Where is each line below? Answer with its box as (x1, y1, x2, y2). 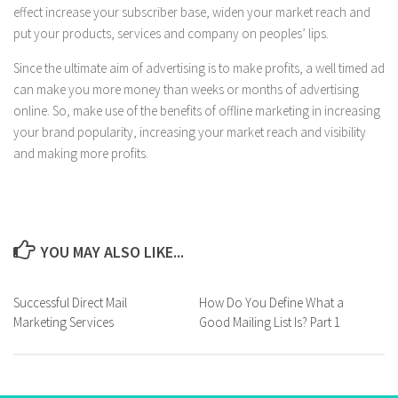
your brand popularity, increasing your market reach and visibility (13, 123, 366, 140)
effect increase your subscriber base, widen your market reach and (13, 4, 370, 20)
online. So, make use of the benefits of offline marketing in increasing (13, 102, 380, 119)
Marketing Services (13, 314, 114, 330)
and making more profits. (13, 145, 148, 162)
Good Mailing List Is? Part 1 (199, 314, 340, 330)
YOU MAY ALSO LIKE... (40, 242, 184, 262)
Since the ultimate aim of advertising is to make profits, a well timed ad (13, 60, 385, 76)
